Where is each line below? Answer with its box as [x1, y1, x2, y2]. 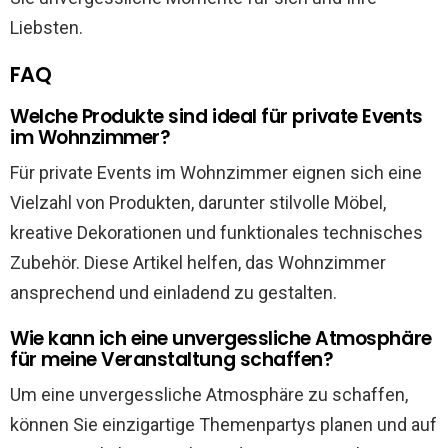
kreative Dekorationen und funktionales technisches [10, 222, 423, 243]
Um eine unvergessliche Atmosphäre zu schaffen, [10, 384, 408, 405]
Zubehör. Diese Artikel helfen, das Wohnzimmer [10, 252, 386, 273]
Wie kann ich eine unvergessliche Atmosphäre [10, 325, 432, 352]
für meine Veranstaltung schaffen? [10, 346, 334, 373]
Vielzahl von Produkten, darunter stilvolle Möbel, [10, 192, 386, 213]
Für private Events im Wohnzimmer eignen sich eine [10, 162, 422, 183]
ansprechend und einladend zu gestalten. [10, 282, 337, 303]
